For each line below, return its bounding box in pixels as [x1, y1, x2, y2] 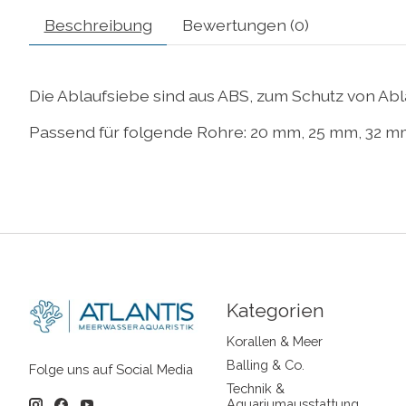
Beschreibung [43, 14, 152, 34]
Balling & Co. [226, 356, 304, 372]
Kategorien [226, 298, 324, 322]
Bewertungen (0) [181, 14, 309, 34]
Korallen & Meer [226, 333, 323, 349]
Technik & [226, 381, 285, 397]
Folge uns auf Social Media [29, 362, 193, 378]
